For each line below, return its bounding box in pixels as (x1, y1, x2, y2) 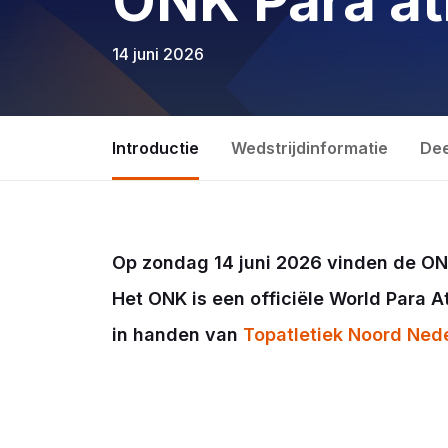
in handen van (112, 324, 243, 345)
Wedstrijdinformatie (231, 138, 388, 158)
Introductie (112, 138, 199, 158)
